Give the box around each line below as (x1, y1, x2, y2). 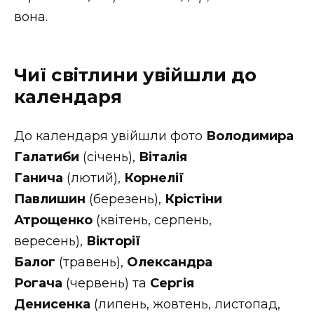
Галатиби (14, 149, 79, 165)
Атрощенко (14, 212, 93, 228)
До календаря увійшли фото (14, 128, 206, 144)
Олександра (127, 254, 212, 270)
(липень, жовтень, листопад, (90, 296, 280, 312)
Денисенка (14, 296, 90, 312)
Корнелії (124, 170, 184, 186)
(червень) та (62, 275, 150, 291)
